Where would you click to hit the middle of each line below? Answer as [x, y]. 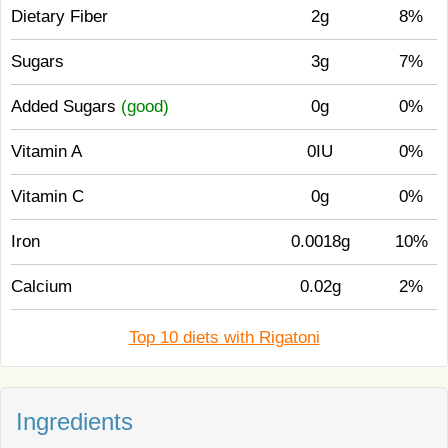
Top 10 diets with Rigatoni [224, 337]
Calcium [41, 286]
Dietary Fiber [59, 16]
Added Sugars [66, 106]
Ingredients [74, 421]
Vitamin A [46, 151]
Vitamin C [47, 196]
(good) [145, 106]
